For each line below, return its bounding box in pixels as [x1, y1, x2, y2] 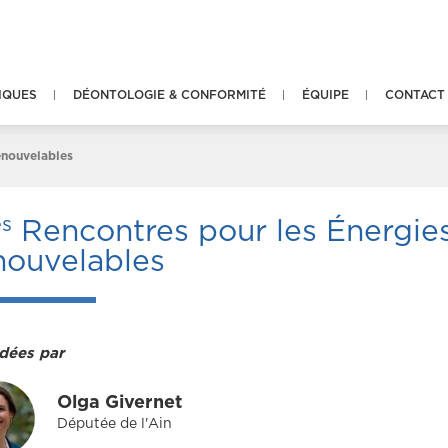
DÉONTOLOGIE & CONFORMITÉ [73, 88, 266, 101]
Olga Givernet [57, 393, 182, 412]
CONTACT [385, 88, 445, 101]
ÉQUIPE [302, 88, 349, 101]
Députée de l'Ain [57, 416, 172, 431]
